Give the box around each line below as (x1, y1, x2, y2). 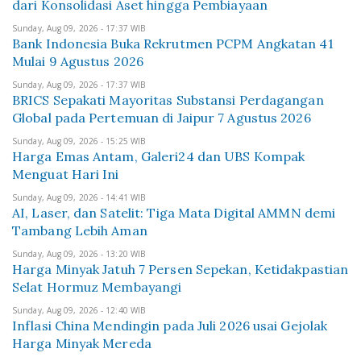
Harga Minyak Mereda (12, 335, 151, 351)
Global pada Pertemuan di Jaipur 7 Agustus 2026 (12, 110, 311, 126)
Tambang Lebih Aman (12, 222, 147, 239)
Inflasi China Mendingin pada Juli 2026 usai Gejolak (12, 317, 328, 334)
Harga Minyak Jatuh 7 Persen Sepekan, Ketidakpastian (12, 261, 349, 277)
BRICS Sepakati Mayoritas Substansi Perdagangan (12, 92, 324, 108)
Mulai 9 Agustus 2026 (12, 53, 143, 69)
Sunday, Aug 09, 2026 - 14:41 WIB (12, 192, 146, 203)
